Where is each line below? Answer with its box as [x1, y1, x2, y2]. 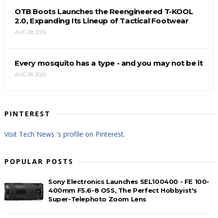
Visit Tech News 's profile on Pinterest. [4, 129, 125, 139]
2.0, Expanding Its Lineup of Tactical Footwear [14, 16, 189, 25]
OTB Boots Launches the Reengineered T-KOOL [14, 6, 193, 16]
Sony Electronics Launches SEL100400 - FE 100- [48, 177, 209, 185]
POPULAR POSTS [4, 156, 73, 166]
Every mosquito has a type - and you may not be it [14, 58, 203, 68]
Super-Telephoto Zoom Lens [48, 195, 146, 203]
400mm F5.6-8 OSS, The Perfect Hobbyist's [48, 186, 197, 194]
